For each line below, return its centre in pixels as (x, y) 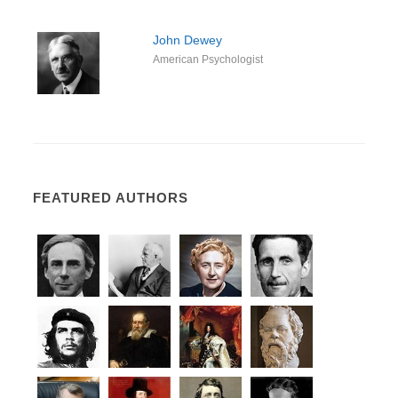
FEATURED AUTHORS (111, 198)
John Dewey (187, 40)
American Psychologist (207, 60)
